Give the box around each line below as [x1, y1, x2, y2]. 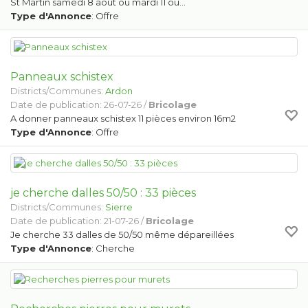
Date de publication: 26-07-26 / [10, 99, 148, 110]
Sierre [105, 201, 133, 212]
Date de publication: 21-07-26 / [10, 215, 146, 226]
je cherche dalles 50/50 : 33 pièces [10, 186, 196, 199]
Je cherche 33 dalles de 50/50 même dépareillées [10, 229, 236, 240]
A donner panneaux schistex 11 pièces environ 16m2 [10, 113, 238, 124]
